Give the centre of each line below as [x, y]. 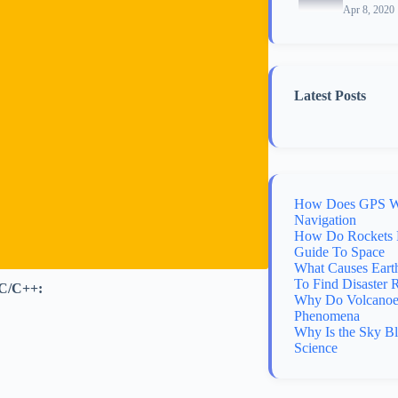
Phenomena [327, 316]
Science [316, 348]
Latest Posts [330, 96]
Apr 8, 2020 [369, 10]
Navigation [325, 220]
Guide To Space [339, 252]
